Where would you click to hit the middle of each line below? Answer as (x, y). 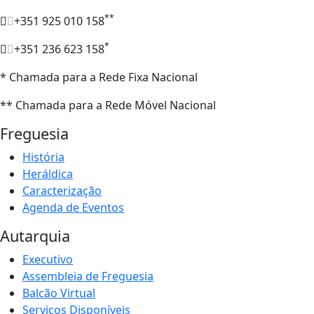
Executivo (48, 259)
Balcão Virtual (59, 293)
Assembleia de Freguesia (88, 276)
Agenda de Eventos (73, 207)
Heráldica (48, 173)
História (43, 157)
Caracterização (62, 190)
